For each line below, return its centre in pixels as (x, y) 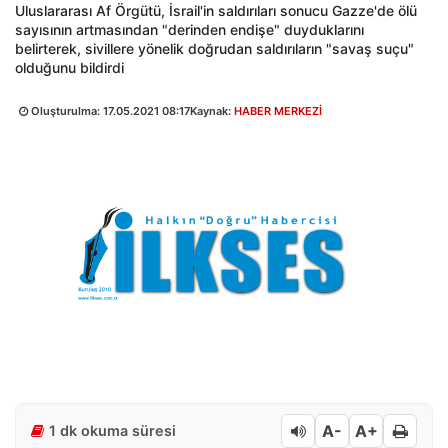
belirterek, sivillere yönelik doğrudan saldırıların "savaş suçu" (214, 48)
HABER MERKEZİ (278, 111)
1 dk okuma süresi (112, 431)
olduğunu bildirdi (69, 67)
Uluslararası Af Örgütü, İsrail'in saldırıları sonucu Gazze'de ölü (216, 10)
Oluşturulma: (65, 111)
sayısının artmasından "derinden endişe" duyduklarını (189, 29)
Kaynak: (212, 111)
